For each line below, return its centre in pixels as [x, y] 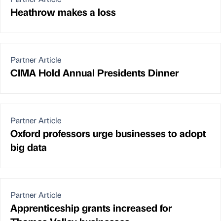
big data [29, 147]
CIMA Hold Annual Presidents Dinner [94, 73]
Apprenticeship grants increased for [91, 208]
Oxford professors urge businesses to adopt [108, 133]
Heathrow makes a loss [63, 12]
